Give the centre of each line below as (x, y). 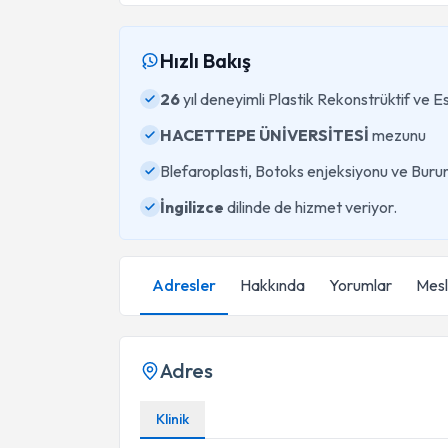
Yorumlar (360, 285)
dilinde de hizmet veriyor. (310, 207)
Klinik (172, 419)
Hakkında (272, 285)
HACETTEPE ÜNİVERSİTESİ (264, 135)
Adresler (184, 285)
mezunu (397, 135)
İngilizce (192, 207)
